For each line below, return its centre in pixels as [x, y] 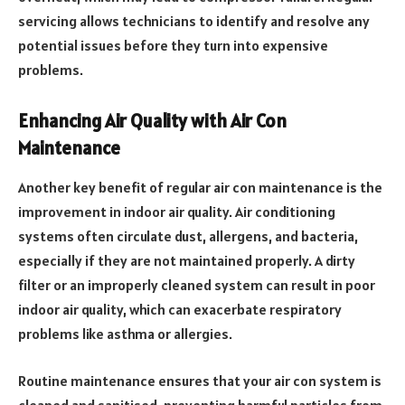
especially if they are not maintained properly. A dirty [187, 261]
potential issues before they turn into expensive [173, 46]
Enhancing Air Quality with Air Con [152, 121]
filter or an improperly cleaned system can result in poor [197, 285]
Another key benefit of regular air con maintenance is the [200, 188]
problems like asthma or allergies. [125, 334]
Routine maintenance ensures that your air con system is [200, 380]
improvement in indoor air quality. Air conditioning [177, 212]
